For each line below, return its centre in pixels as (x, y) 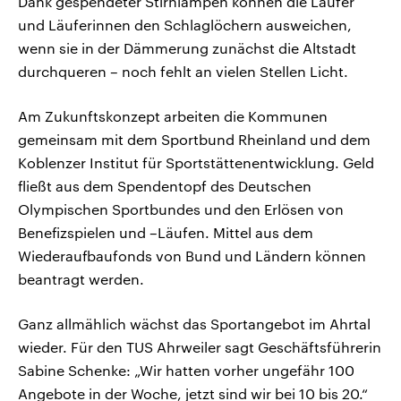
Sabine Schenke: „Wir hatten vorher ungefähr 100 (186, 371)
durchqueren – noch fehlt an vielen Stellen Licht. (183, 72)
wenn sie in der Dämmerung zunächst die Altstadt (187, 48)
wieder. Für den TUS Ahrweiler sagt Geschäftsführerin (200, 347)
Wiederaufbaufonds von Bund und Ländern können (192, 256)
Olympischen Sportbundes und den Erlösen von (181, 209)
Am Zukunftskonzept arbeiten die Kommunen (173, 116)
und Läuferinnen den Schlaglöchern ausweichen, (185, 25)
